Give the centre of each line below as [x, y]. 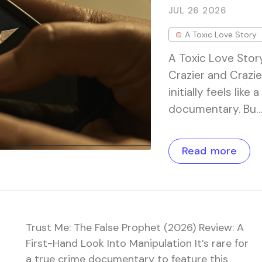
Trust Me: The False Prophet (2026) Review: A [135, 227]
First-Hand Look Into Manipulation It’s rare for [137, 243]
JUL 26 [183, 11]
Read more [209, 151]
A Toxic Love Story [220, 35]
